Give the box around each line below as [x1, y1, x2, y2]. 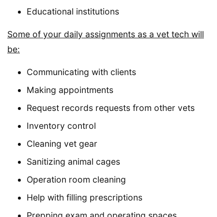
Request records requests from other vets [27, 102, 195, 113]
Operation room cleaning [27, 174, 126, 185]
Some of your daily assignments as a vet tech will [7, 29, 204, 39]
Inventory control [27, 120, 96, 131]
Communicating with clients [27, 66, 136, 77]
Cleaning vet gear [27, 138, 97, 149]
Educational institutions [27, 6, 119, 16]
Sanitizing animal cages [27, 156, 120, 167]
